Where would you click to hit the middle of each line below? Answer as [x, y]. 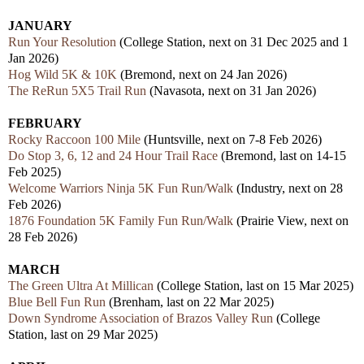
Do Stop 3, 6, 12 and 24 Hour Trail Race [113, 156]
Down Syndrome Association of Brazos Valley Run [141, 318]
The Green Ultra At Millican [81, 286]
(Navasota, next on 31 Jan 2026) [231, 91]
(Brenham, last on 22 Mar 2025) [190, 302]
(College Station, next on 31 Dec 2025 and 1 [232, 42]
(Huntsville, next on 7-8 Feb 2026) [231, 140]
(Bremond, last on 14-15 [282, 156]
